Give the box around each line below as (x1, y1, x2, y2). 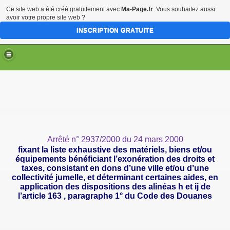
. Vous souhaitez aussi (153, 6, 215, 13)
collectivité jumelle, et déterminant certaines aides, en (12, 173, 218, 182)
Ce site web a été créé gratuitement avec (6, 6, 121, 13)
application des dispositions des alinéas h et (20, 182, 195, 191)
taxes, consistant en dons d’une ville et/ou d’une (21, 164, 209, 172)
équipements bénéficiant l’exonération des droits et (15, 155, 215, 163)
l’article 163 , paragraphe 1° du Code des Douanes (18, 191, 212, 200)
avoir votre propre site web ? (6, 14, 85, 21)
